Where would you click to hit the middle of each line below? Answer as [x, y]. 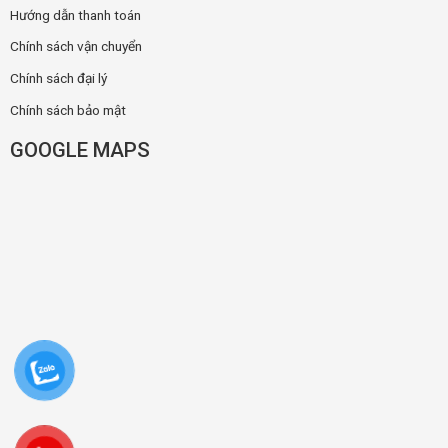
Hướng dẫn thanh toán [75, 14]
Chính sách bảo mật [67, 109]
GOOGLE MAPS [79, 150]
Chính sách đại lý [58, 77]
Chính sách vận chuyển [75, 46]
